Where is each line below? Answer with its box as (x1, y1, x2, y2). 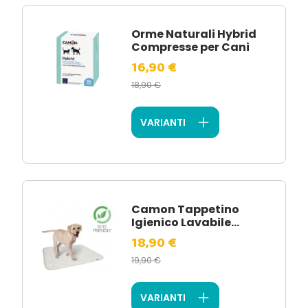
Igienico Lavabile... (131, 214, 239, 230)
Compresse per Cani (131, 39, 250, 55)
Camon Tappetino (131, 201, 239, 217)
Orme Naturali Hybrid (131, 26, 256, 42)
